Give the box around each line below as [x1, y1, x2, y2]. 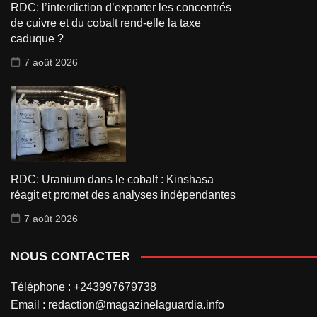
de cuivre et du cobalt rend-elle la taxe [11, 16, 201, 29]
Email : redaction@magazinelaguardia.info [11, 298, 224, 311]
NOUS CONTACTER [11, 248, 130, 263]
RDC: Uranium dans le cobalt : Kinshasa [11, 173, 214, 185]
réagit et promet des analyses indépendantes [11, 188, 236, 201]
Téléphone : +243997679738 [11, 280, 156, 293]
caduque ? [11, 32, 64, 45]
